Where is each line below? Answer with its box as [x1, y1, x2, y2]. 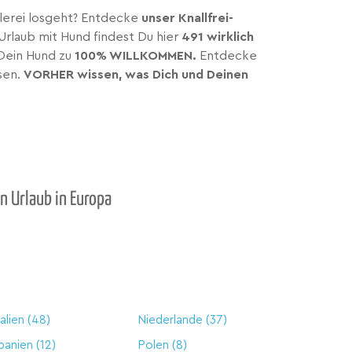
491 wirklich [178, 30, 254, 43]
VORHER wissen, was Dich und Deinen [24, 68, 248, 81]
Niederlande [137, 313, 203, 326]
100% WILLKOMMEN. [74, 49, 196, 62]
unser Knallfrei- [141, 11, 233, 24]
